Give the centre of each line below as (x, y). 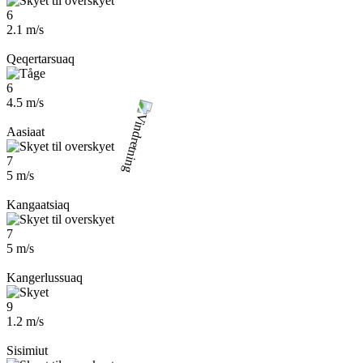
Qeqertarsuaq (41, 59)
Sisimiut (27, 350)
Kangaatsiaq (38, 205)
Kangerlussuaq (45, 278)
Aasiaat (26, 132)
